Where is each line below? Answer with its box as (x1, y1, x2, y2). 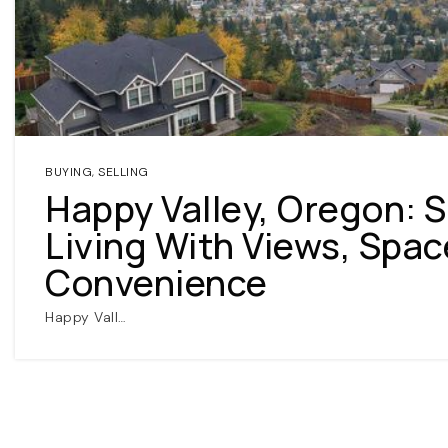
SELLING (98, 164, 149, 180)
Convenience (45, 258, 268, 307)
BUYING (45, 164, 92, 180)
